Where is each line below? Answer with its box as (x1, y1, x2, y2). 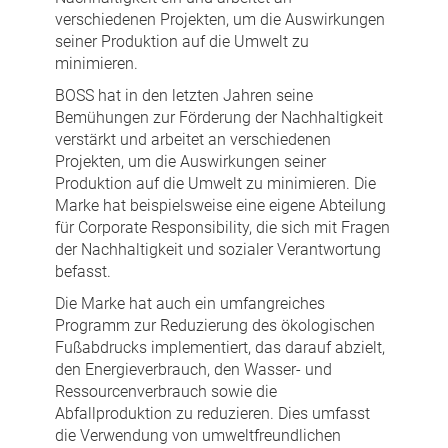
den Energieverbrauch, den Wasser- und (55, 360, 332, 380)
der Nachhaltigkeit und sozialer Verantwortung (55, 240, 381, 260)
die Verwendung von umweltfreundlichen (55, 426, 341, 446)
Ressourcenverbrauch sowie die (55, 382, 277, 402)
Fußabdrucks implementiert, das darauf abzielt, (55, 338, 385, 358)
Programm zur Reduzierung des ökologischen (55, 316, 375, 336)
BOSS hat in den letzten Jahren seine (55, 86, 313, 106)
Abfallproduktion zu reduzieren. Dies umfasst (55, 404, 370, 424)
